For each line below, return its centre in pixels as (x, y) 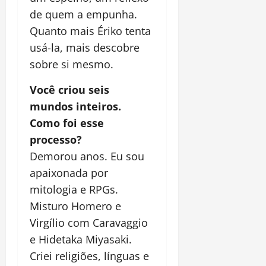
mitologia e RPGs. (74, 189)
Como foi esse (67, 123)
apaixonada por (69, 172)
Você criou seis (69, 89)
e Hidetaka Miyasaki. (81, 239)
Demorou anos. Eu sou (87, 156)
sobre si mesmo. (72, 64)
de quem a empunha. (83, 14)
